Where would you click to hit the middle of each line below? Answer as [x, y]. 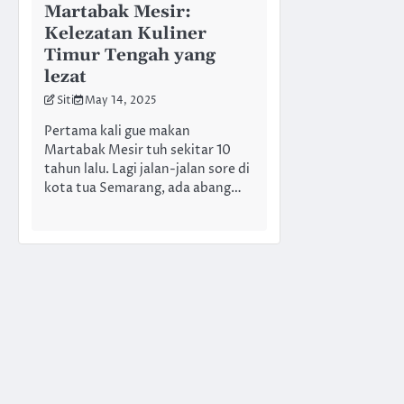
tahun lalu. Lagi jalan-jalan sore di [147, 170]
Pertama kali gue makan [117, 132]
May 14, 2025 [121, 101]
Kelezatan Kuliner [125, 34]
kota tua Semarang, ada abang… [143, 189]
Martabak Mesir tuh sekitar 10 [138, 151]
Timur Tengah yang [130, 56]
